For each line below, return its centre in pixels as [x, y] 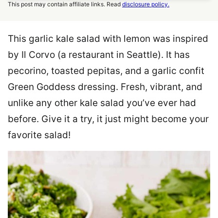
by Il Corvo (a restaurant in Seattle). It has [99, 55]
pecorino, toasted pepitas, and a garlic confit [106, 71]
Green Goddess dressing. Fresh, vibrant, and [105, 87]
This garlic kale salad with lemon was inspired [108, 39]
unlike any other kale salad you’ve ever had [102, 103]
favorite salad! [39, 135]
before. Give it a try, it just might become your [108, 119]
